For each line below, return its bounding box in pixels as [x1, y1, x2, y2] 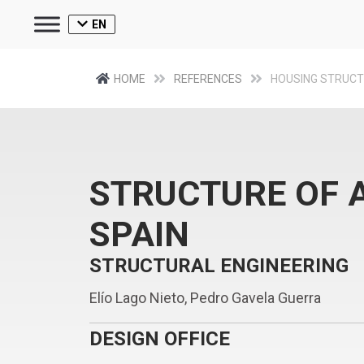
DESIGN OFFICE [89, 327, 230, 350]
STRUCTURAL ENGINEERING [89, 254, 349, 277]
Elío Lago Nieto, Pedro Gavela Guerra [89, 289, 321, 306]
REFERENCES [174, 71, 242, 85]
